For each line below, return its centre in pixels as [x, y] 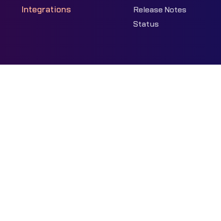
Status [146, 24]
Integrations [46, 9]
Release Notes [160, 10]
